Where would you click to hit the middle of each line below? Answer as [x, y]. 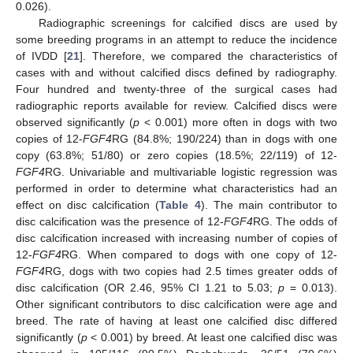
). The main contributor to [269, 205]
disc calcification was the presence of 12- [120, 222]
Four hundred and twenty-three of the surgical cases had [176, 89]
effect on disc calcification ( [88, 205]
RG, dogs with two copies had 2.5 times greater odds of [191, 271]
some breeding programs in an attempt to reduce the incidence [176, 40]
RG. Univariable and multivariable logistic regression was [191, 172]
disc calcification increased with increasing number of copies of [176, 238]
